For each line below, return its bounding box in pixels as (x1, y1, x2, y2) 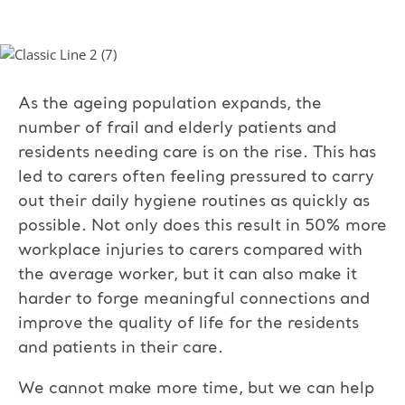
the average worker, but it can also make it (18, 266, 357, 283)
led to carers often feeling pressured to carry (18, 168, 374, 185)
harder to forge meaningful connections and (18, 290, 370, 307)
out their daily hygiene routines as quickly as (18, 193, 370, 210)
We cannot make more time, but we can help (18, 380, 374, 397)
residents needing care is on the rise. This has (18, 144, 376, 161)
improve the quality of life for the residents (18, 315, 359, 332)
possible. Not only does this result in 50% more (18, 217, 387, 234)
